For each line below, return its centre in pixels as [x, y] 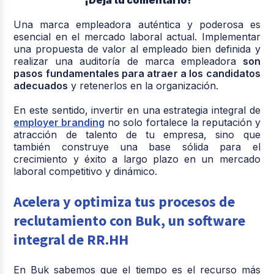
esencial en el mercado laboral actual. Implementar [137, 37]
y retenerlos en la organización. [143, 86]
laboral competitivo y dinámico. [86, 172]
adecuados [41, 86]
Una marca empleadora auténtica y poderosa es [137, 25]
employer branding [59, 123]
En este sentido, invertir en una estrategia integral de [137, 110]
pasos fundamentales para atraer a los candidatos [137, 74]
